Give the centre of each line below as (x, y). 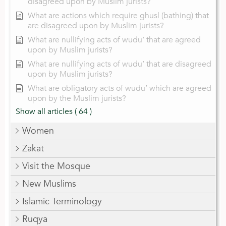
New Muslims (49, 184)
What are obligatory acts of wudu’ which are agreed (120, 88)
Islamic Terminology (62, 201)
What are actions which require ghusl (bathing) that (118, 15)
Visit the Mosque (56, 166)
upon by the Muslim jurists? (77, 98)
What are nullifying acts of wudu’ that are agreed (114, 40)
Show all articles (44, 111)
